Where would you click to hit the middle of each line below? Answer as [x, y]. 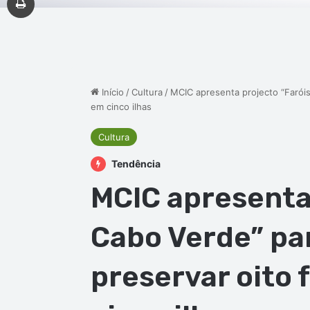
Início [111, 92]
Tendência [135, 164]
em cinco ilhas [121, 107]
